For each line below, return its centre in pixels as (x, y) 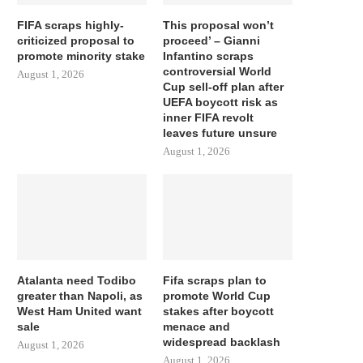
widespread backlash (222, 342)
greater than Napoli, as (80, 296)
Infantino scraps (209, 56)
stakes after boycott (219, 312)
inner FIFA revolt (209, 117)
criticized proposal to (76, 40)
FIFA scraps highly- (70, 25)
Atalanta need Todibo (77, 281)
